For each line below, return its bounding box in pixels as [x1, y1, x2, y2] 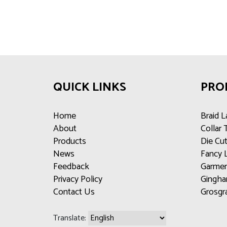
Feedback [53, 159, 89, 174]
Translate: [53, 211, 88, 225]
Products [53, 134, 86, 149]
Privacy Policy [53, 172, 102, 187]
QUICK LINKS [53, 78, 126, 97]
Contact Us [53, 184, 95, 200]
